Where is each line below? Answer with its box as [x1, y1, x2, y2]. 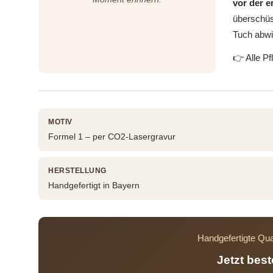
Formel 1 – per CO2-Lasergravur [48, 132, 175, 142]
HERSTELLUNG [48, 166, 107, 175]
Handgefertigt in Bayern [48, 180, 140, 191]
